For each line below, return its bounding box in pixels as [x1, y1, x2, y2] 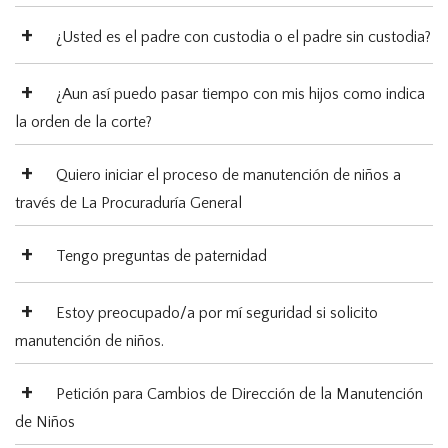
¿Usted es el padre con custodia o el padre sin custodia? [56, 28, 431, 47]
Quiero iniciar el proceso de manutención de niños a [56, 166, 401, 185]
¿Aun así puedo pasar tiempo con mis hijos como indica [56, 85, 425, 104]
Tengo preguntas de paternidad [56, 247, 267, 266]
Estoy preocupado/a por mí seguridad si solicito [56, 304, 378, 323]
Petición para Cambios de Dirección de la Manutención [56, 385, 423, 404]
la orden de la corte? [15, 113, 152, 132]
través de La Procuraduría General [15, 194, 242, 213]
